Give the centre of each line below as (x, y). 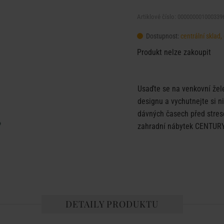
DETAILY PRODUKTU (112, 204)
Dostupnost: (162, 36)
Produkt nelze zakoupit (174, 52)
